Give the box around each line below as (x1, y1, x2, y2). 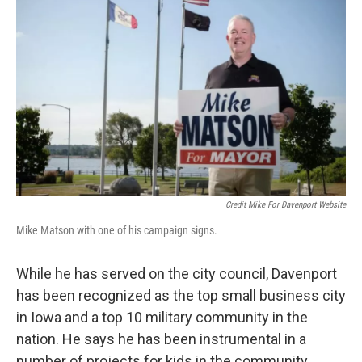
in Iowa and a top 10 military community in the (16, 309, 308, 326)
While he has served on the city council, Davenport (16, 265, 337, 283)
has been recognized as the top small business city (16, 287, 346, 305)
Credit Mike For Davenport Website (225, 200, 346, 211)
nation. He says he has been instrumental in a (16, 330, 306, 348)
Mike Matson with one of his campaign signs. (16, 224, 217, 238)
